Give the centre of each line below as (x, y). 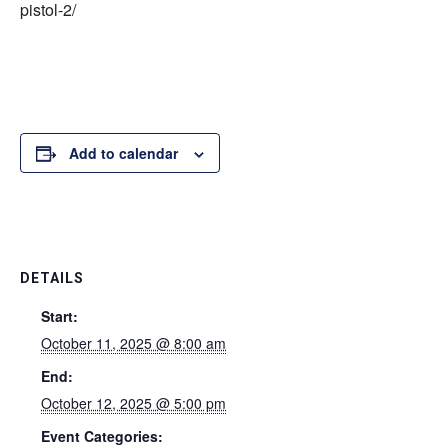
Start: (59, 316)
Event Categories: (102, 436)
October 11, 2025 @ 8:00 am (133, 343)
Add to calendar (123, 153)
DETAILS (52, 278)
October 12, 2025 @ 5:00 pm (133, 403)
